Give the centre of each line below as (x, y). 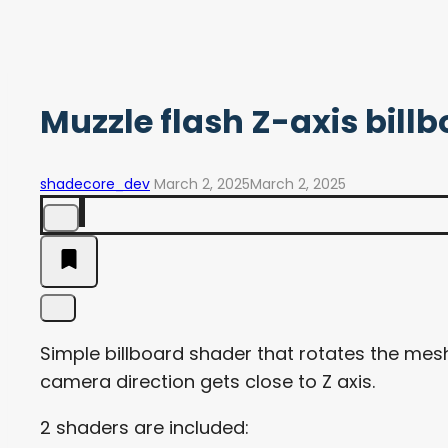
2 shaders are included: (144, 427)
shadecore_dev (95, 183)
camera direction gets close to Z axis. (207, 381)
